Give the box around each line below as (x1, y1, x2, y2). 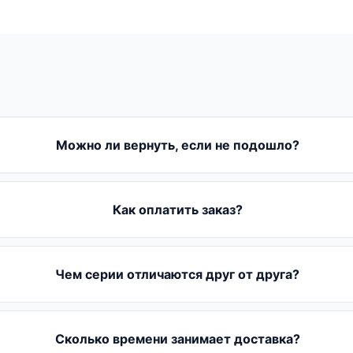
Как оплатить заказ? (112, 202, 243, 218)
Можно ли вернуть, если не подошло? (55, 137, 299, 154)
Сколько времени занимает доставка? (54, 331, 300, 347)
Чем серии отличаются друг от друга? (55, 266, 300, 283)
